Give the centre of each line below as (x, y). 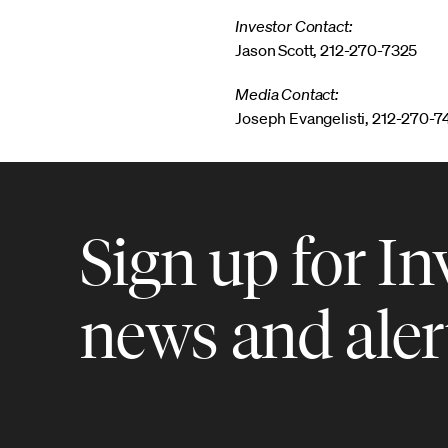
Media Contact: (287, 94)
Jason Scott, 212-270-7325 (326, 50)
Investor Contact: (294, 26)
